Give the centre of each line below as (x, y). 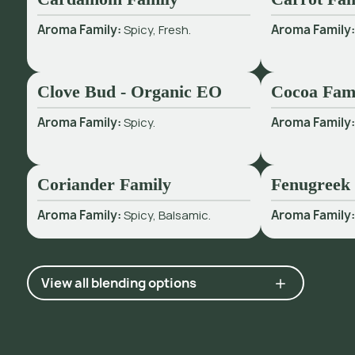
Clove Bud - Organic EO (129, 92)
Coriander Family (104, 185)
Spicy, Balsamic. (167, 215)
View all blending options (119, 282)
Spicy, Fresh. (157, 29)
